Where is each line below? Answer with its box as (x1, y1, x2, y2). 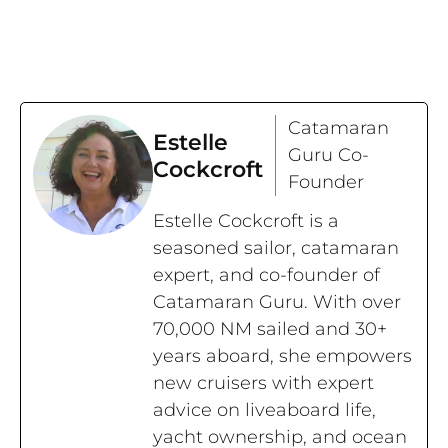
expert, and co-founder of (153, 264, 380, 287)
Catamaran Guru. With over (153, 291, 401, 314)
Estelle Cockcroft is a (153, 210, 339, 233)
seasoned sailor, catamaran (153, 237, 399, 260)
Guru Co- (288, 144, 369, 167)
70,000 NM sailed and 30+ (153, 318, 387, 341)
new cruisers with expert (153, 372, 374, 395)
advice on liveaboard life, (153, 399, 376, 422)
